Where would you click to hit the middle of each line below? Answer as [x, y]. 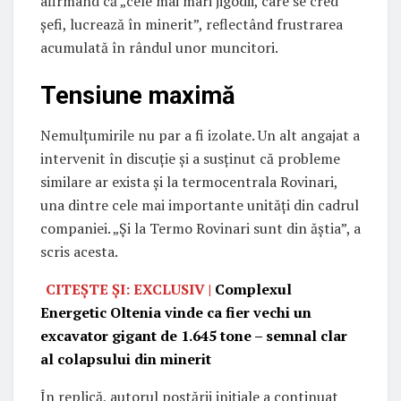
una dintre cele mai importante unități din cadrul [200, 205]
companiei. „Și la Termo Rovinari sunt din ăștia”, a [200, 229]
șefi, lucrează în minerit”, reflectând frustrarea [192, 25]
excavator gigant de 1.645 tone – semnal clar [194, 336]
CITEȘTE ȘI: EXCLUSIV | [131, 290]
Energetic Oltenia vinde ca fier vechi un [176, 313]
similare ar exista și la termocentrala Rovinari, [189, 182]
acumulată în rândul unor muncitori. [159, 48]
